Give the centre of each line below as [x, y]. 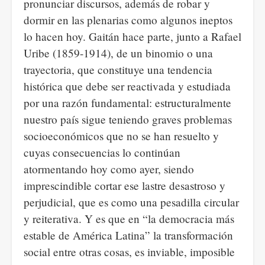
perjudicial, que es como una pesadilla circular [131, 202]
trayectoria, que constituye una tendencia [118, 70]
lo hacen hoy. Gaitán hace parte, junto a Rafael [132, 36]
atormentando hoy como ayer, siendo [109, 169]
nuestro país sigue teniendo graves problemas [128, 119]
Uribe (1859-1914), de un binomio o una [118, 53]
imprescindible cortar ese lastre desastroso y [125, 185]
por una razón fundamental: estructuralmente [127, 103]
